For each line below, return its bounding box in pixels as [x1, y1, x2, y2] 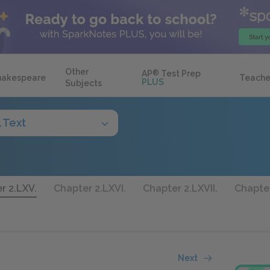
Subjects [65, 78, 102, 88]
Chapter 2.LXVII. [143, 183, 218, 194]
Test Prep [159, 69, 201, 78]
